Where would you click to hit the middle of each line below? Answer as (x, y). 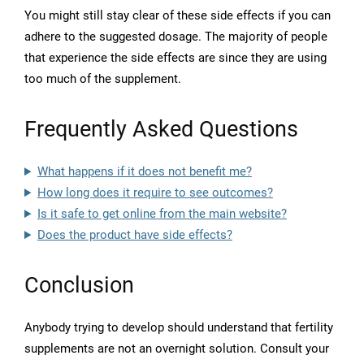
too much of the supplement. (103, 79)
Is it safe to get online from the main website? (162, 214)
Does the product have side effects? (134, 235)
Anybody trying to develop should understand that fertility (179, 328)
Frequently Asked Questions (161, 130)
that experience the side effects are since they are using (175, 58)
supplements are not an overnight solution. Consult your (177, 349)
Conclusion (79, 286)
